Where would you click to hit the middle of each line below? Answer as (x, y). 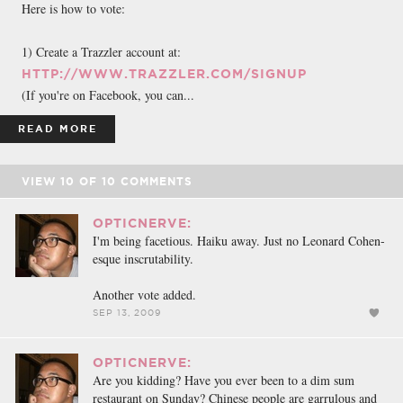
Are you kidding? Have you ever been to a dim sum (224, 380)
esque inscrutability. (143, 258)
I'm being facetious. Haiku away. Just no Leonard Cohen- (239, 240)
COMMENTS (154, 181)
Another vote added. (144, 294)
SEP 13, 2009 (127, 312)
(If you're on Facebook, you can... (108, 94)
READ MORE (58, 128)
